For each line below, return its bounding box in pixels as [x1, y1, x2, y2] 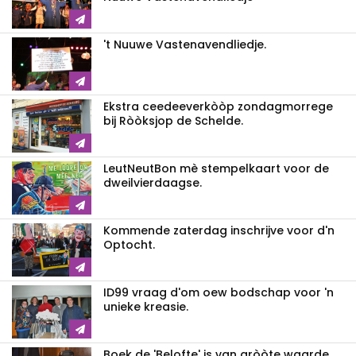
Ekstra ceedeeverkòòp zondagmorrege [103, 99, 333, 115]
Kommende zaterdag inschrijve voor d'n [103, 222, 335, 239]
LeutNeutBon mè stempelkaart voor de [103, 161, 329, 177]
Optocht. [103, 237, 155, 253]
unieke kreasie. [103, 299, 188, 315]
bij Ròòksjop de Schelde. [103, 113, 243, 130]
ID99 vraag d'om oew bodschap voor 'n [103, 284, 334, 301]
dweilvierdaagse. [103, 175, 202, 192]
